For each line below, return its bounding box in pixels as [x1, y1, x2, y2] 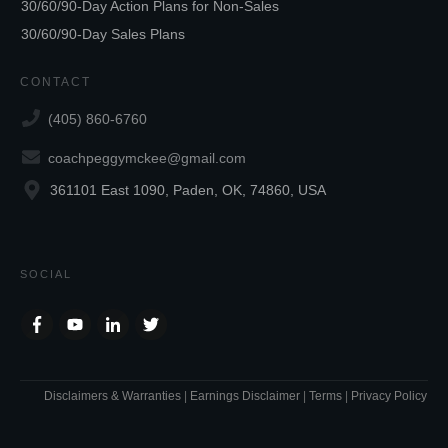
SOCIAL [20, 267, 72, 280]
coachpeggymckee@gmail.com [48, 149, 246, 166]
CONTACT [20, 74, 91, 89]
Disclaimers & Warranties [44, 389, 181, 404]
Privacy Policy [351, 389, 427, 404]
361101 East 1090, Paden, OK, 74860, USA [50, 181, 326, 198]
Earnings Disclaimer [190, 389, 300, 404]
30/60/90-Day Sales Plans [21, 25, 185, 42]
